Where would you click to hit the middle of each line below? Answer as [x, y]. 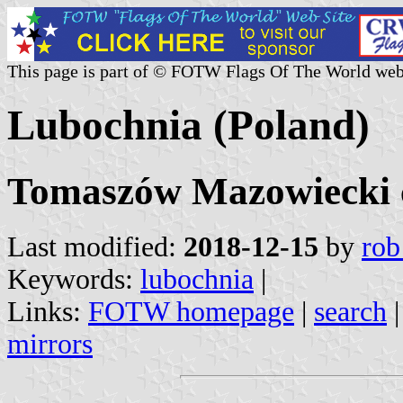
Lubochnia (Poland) [188, 125]
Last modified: [95, 246]
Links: [48, 311]
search [350, 311]
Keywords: [74, 279]
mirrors [50, 344]
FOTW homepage [191, 311]
